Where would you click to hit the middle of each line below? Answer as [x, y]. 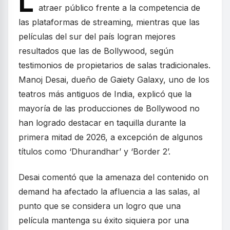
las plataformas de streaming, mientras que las [109, 22]
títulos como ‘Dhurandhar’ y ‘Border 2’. [94, 151]
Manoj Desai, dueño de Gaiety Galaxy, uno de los [114, 80]
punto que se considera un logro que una [100, 206]
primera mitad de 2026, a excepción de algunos [111, 137]
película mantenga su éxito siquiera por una [104, 220]
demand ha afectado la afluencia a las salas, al [109, 191]
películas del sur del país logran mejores [97, 36]
